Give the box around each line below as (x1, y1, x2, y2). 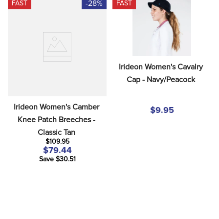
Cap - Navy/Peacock (127, 75, 195, 84)
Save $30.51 (39, 156, 76, 163)
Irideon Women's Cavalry (119, 63, 203, 71)
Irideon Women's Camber (13, 103, 99, 111)
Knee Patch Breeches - (17, 115, 95, 124)
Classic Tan (37, 128, 75, 136)
